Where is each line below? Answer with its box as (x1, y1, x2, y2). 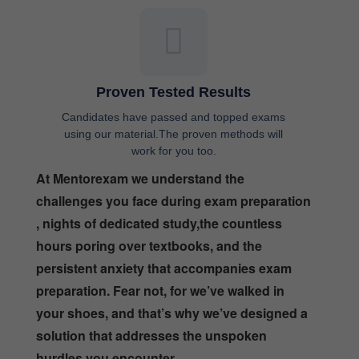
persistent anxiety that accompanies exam (36, 223, 292, 242)
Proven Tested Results (96, 48, 251, 65)
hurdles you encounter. (36, 313, 177, 332)
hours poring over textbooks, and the (36, 200, 262, 220)
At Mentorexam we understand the (36, 133, 244, 152)
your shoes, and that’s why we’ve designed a (36, 268, 308, 287)
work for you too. (131, 108, 216, 122)
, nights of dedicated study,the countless (36, 178, 282, 197)
